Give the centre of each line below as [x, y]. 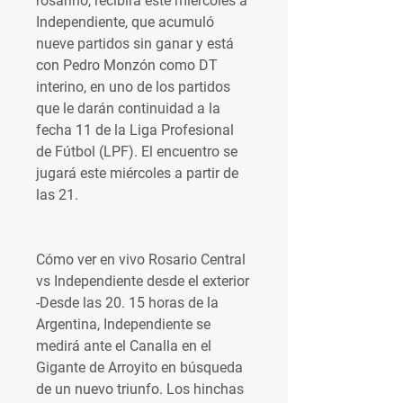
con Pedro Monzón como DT [127, 65]
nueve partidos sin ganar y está [135, 44]
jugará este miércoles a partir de [137, 173]
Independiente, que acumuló [125, 22]
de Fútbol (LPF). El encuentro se [137, 152]
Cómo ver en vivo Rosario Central [141, 260]
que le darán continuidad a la [128, 108]
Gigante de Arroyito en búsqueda [139, 367]
